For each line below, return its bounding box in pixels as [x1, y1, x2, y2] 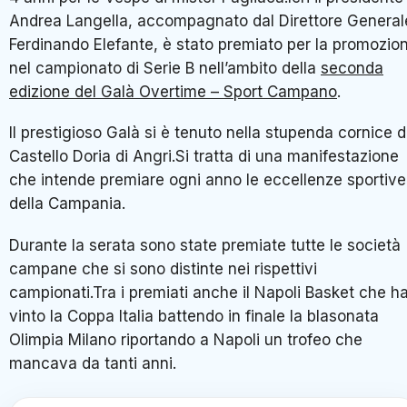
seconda [321, 58, 383, 77]
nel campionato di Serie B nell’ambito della [9, 58, 321, 77]
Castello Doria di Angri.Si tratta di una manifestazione [9, 147, 399, 166]
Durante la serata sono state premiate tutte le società [9, 235, 401, 254]
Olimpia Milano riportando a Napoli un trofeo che [9, 330, 362, 349]
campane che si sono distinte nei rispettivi [9, 259, 317, 278]
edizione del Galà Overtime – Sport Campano [9, 82, 337, 101]
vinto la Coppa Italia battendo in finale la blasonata [9, 306, 379, 325]
